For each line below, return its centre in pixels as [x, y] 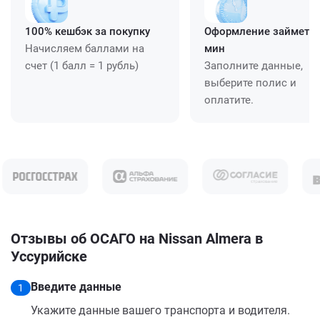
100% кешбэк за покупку [87, 31]
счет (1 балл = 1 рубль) [82, 65]
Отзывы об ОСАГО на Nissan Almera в [137, 238]
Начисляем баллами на [85, 48]
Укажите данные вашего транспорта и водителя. [160, 310]
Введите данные [76, 286]
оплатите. [229, 100]
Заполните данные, [254, 65]
